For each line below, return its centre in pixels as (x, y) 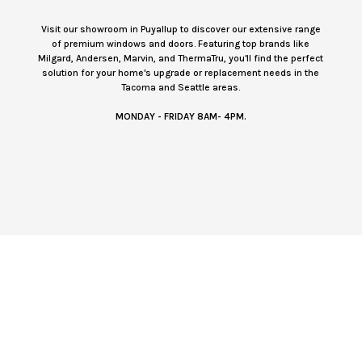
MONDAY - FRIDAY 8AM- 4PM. (181, 117)
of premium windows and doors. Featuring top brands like (181, 44)
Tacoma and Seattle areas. (181, 88)
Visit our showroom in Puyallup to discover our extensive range (181, 29)
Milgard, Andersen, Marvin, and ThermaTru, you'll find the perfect (181, 59)
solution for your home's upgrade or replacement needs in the (181, 73)
